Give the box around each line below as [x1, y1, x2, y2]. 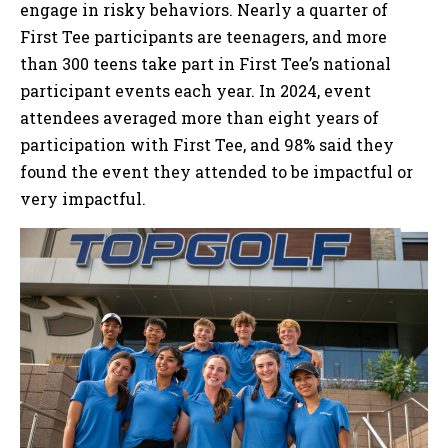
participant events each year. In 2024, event [20, 79, 371, 101]
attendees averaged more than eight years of [20, 106, 379, 128]
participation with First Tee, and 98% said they [20, 133, 394, 155]
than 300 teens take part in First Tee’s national [20, 52, 391, 74]
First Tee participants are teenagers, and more [20, 25, 387, 47]
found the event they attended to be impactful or [20, 160, 413, 182]
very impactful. [20, 187, 146, 209]
